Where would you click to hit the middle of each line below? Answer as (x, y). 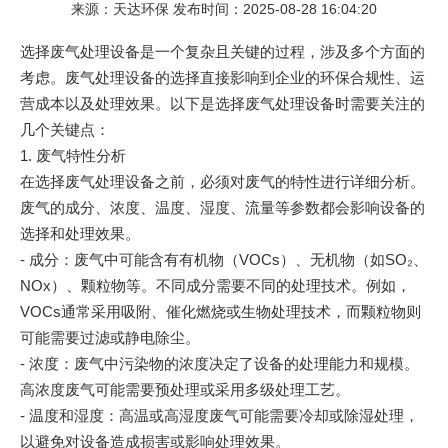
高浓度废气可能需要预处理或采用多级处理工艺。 (185, 389)
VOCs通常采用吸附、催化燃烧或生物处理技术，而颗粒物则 (220, 311)
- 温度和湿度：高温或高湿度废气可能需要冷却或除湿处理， (219, 415)
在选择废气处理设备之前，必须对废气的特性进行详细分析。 (222, 181)
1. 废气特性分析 (73, 155)
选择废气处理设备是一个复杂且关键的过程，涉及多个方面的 (222, 51)
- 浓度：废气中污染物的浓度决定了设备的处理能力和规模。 (219, 363)
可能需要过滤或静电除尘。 (110, 337)
